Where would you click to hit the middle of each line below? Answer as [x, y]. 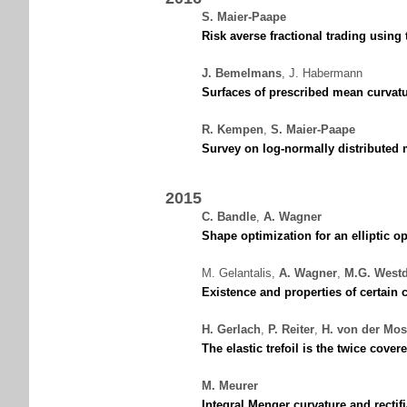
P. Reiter [291, 329]
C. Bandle [229, 217]
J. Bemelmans [242, 73]
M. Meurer [230, 386]
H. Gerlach [231, 329]
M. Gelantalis [237, 273]
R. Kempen [233, 129]
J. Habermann [326, 73]
